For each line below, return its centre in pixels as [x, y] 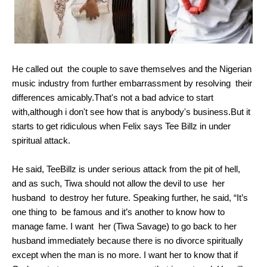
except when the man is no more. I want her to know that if [125, 255]
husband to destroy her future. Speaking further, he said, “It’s [130, 198]
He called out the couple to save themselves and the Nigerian [132, 69]
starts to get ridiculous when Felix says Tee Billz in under [121, 126]
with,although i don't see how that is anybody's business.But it [131, 112]
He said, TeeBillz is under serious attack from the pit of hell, [126, 169]
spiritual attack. [41, 141]
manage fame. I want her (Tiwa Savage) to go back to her [124, 226]
